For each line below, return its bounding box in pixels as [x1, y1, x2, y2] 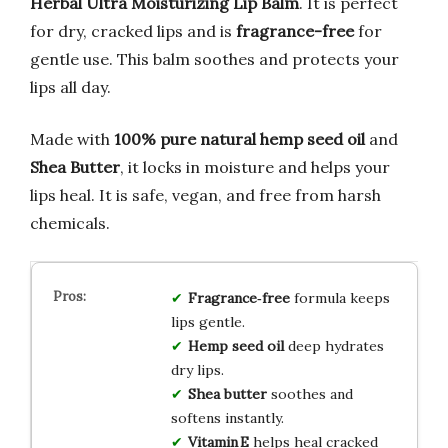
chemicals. [30, 212, 110, 233]
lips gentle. [170, 312, 245, 331]
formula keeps [289, 288, 390, 307]
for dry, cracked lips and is [30, 20, 236, 41]
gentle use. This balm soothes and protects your [30, 48, 399, 69]
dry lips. [170, 360, 224, 379]
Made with [30, 128, 114, 149]
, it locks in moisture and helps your [120, 156, 390, 177]
